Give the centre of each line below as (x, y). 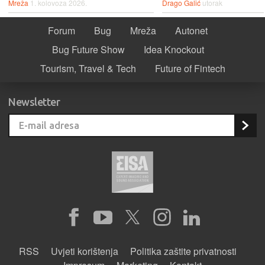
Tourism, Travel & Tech (88, 68)
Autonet (191, 30)
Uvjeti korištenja (85, 251)
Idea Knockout (174, 49)
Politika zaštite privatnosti (183, 251)
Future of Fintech (190, 68)
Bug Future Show (88, 49)
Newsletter (34, 101)
